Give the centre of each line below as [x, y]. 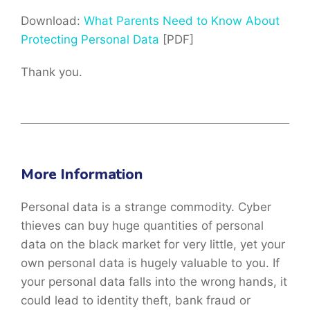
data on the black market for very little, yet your [153, 244]
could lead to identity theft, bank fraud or [136, 300]
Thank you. [52, 72]
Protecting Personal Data [90, 39]
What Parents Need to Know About [182, 20]
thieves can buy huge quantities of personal [142, 225]
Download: [52, 20]
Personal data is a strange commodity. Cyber [146, 207]
